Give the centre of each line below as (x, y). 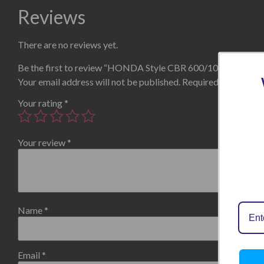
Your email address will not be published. (99, 81)
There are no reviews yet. (68, 45)
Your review (42, 142)
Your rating (41, 103)
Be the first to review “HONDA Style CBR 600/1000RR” (131, 67)
